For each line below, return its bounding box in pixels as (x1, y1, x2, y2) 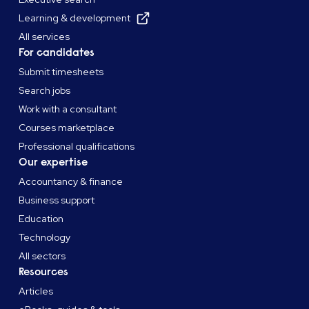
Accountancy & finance (19, 175, 123, 188)
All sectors (19, 250, 66, 263)
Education (19, 212, 64, 226)
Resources (19, 265, 69, 279)
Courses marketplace (19, 121, 115, 134)
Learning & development (19, 12, 131, 25)
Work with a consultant (19, 103, 117, 116)
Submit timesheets (19, 66, 104, 79)
